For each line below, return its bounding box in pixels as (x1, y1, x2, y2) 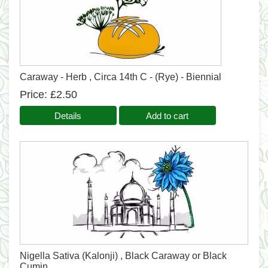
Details (54, 110, 82, 121)
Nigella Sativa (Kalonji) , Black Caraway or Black (20, 251, 227, 261)
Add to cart (146, 110, 189, 121)
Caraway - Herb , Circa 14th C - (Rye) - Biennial (20, 72, 221, 82)
